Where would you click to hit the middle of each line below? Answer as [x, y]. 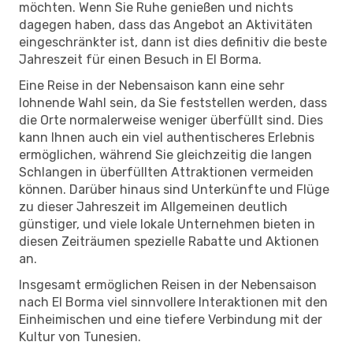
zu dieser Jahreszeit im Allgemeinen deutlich [153, 206]
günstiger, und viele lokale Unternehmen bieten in [167, 224]
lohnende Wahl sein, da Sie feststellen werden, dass [173, 102]
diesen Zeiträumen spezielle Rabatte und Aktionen [169, 241]
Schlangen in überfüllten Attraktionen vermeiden [166, 172]
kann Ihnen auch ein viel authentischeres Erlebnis [167, 137]
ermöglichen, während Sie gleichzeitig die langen [165, 154]
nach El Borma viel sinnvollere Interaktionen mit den [173, 302]
